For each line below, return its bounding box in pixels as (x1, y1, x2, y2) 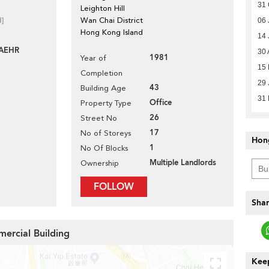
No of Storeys (80, 128, 131, 138)
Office (150, 97, 172, 108)
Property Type (80, 98, 131, 107)
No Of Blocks (80, 144, 128, 153)
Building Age (80, 83, 126, 92)
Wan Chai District (80, 16, 143, 25)
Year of (80, 53, 106, 62)
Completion (80, 68, 122, 77)
